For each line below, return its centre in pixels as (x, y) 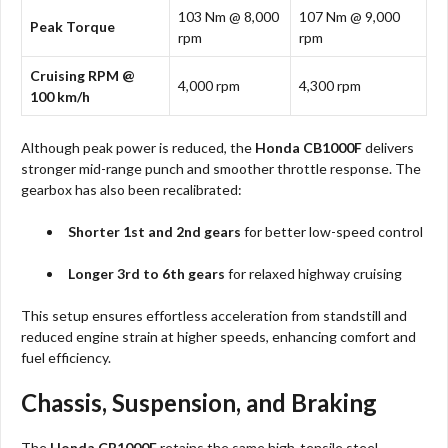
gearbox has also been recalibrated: (131, 189)
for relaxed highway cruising (314, 273)
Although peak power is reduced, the (138, 147)
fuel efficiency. (66, 357)
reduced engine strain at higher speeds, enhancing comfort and (218, 336)
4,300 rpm (330, 85)
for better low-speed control (332, 231)
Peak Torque (72, 26)
